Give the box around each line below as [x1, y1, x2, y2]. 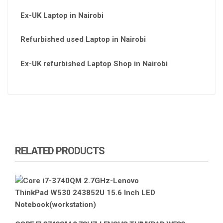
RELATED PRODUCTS [15, 144, 105, 157]
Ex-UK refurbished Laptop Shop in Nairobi [20, 59, 168, 68]
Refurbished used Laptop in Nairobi [20, 35, 146, 44]
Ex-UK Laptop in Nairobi [20, 11, 104, 20]
